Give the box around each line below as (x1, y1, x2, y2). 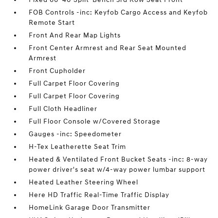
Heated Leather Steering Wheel (29, 178, 139, 186)
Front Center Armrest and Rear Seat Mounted (29, 44, 187, 52)
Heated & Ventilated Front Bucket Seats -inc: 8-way (29, 155, 208, 163)
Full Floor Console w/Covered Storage (29, 117, 161, 126)
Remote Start (29, 18, 75, 27)
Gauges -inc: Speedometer (29, 130, 122, 138)
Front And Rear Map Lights (29, 31, 121, 39)
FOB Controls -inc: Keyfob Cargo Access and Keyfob (29, 8, 208, 17)
